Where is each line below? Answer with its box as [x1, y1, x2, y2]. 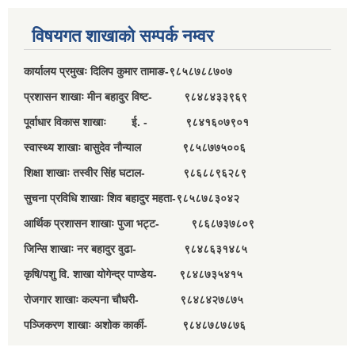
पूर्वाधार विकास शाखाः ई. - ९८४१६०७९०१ [24, 115, 249, 128]
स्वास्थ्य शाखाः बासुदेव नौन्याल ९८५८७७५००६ [24, 140, 246, 154]
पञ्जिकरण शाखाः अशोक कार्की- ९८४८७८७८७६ [24, 318, 246, 331]
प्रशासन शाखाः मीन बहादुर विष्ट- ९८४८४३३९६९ [24, 90, 247, 103]
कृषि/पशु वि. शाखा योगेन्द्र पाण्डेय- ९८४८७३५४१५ [24, 267, 242, 281]
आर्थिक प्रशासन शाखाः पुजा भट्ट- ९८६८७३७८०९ [24, 216, 254, 230]
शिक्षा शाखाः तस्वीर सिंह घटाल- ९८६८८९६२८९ [24, 166, 246, 179]
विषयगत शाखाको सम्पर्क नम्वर [32, 25, 214, 46]
